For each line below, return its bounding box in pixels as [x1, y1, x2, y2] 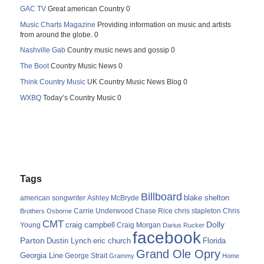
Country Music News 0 [49, 62, 123, 71]
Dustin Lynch [47, 236, 92, 245]
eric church [93, 236, 131, 245]
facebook [133, 228, 202, 247]
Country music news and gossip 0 [65, 46, 176, 55]
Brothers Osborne [20, 207, 72, 214]
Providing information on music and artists [95, 20, 232, 29]
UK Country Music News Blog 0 [85, 77, 188, 86]
